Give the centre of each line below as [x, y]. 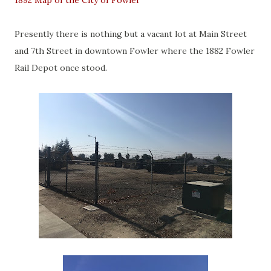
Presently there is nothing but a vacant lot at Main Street [131, 34]
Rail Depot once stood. [61, 68]
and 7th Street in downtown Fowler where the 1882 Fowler [135, 51]
